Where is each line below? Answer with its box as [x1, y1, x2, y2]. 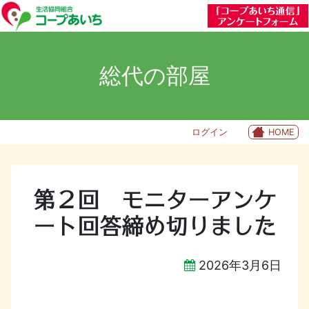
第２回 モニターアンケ [33, 188, 276, 211]
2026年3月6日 [199, 257, 281, 272]
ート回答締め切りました [33, 215, 276, 237]
